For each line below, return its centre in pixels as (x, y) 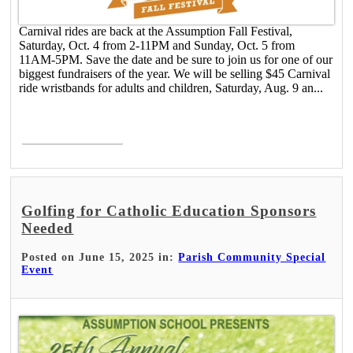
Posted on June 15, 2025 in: (100, 258)
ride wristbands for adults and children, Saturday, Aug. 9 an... (171, 87)
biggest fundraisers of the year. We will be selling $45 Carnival (175, 73)
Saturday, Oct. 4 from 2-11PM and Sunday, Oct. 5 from (157, 45)
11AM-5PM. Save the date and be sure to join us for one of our (176, 59)
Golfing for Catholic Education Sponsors (169, 210)
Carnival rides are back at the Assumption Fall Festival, (156, 31)
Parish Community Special (252, 258)
